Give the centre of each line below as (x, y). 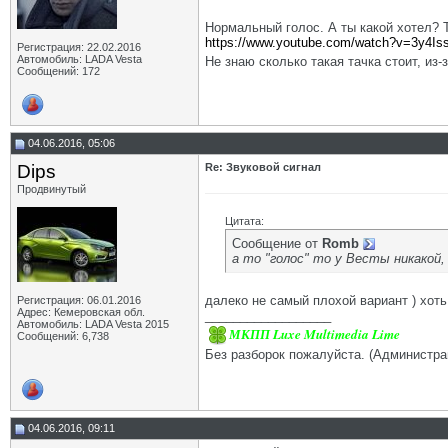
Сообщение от (277, 243)
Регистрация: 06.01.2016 (79, 300)
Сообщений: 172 (58, 71)
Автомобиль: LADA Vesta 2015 (93, 324)
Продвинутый (51, 189)
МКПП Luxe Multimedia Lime (314, 333)
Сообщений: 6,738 (63, 336)
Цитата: (244, 221)
